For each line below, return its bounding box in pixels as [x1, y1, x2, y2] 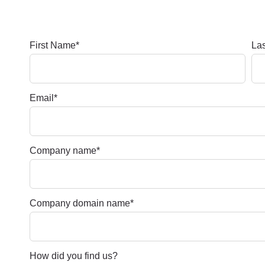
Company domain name [30, 198, 130, 208]
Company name [30, 146, 96, 156]
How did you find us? [30, 251, 118, 261]
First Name [30, 40, 76, 50]
